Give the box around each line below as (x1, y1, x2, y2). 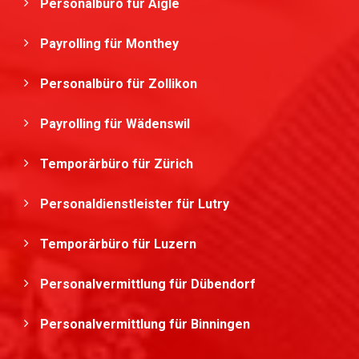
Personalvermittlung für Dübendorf (40, 276, 259, 292)
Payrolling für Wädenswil (40, 116, 193, 131)
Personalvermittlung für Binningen (40, 317, 253, 332)
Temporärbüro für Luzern (40, 236, 200, 252)
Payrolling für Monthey (40, 36, 182, 51)
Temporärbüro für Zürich (40, 156, 196, 171)
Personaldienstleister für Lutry (40, 196, 232, 212)
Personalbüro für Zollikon (40, 76, 200, 91)
